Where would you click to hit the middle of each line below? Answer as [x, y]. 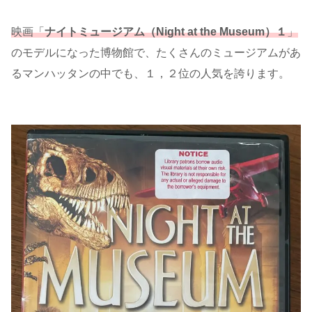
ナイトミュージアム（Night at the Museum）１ [166, 32]
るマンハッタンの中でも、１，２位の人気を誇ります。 [150, 74]
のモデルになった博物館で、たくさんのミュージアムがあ [156, 53]
